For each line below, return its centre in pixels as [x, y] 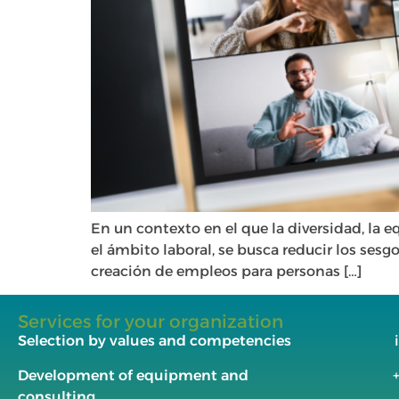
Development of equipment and [133, 375]
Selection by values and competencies [155, 341]
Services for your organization [151, 322]
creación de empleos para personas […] [226, 271]
